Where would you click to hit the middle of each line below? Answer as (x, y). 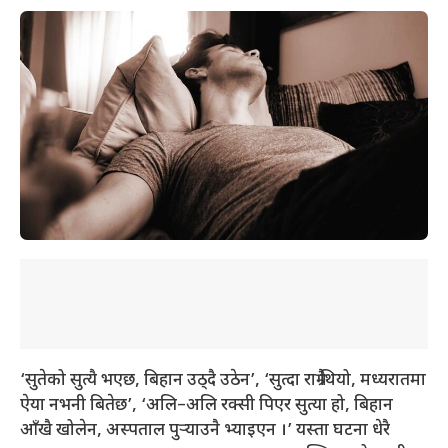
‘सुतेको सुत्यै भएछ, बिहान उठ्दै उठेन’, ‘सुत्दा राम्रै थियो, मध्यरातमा (223, 381)
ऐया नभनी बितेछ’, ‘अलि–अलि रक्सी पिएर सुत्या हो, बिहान (206, 406)
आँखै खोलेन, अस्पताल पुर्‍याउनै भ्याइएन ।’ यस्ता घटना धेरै (205, 431)
